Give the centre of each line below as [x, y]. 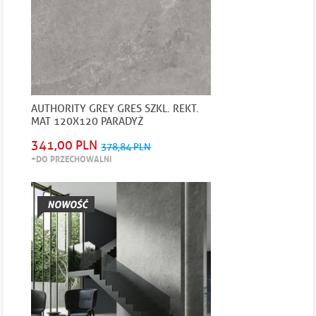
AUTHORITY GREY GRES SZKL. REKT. [115, 109]
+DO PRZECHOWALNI [72, 158]
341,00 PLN [65, 145]
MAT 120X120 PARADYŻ [88, 121]
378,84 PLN [126, 147]
